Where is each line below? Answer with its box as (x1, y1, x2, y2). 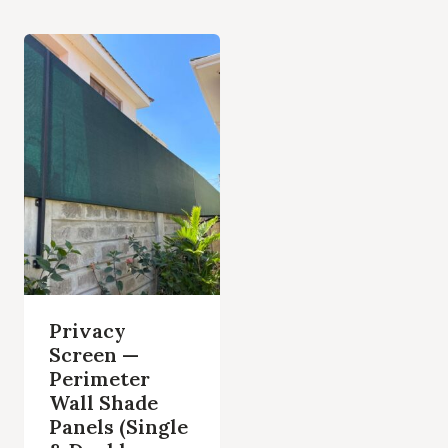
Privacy (48, 317, 126, 343)
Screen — (48, 341, 139, 367)
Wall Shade (48, 389, 158, 415)
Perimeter (48, 365, 150, 391)
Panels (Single (48, 413, 188, 439)
